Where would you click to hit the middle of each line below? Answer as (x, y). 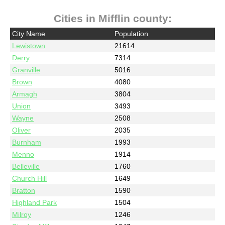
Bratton (24, 190)
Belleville (26, 166)
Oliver (22, 130)
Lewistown (29, 45)
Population (132, 33)
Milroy (22, 214)
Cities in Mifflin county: (113, 18)
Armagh (25, 94)
